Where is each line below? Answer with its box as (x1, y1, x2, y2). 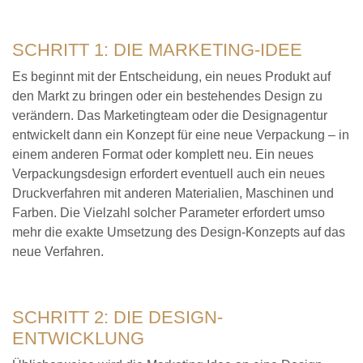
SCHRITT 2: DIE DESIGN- (12, 307, 223, 328)
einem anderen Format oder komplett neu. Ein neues (12, 147, 314, 162)
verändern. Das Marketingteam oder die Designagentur (12, 109, 327, 123)
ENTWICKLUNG (12, 328, 144, 349)
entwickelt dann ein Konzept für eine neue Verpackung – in (12, 128, 349, 143)
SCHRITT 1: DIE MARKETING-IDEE (12, 40, 302, 61)
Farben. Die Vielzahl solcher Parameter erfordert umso (12, 206, 325, 220)
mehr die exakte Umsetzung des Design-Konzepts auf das (12, 225, 345, 240)
